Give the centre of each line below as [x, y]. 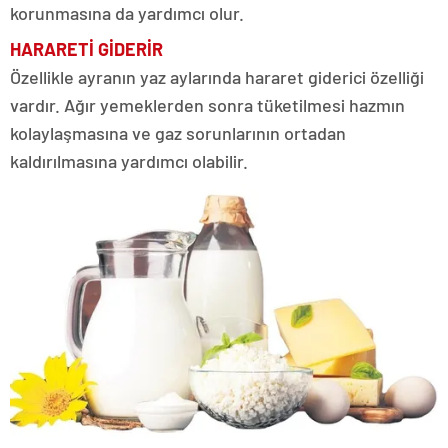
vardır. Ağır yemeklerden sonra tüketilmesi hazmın [207, 105]
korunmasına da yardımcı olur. [127, 13]
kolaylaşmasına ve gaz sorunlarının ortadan [178, 133]
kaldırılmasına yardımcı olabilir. [129, 161]
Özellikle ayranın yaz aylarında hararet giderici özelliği [217, 77]
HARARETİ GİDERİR [86, 49]
